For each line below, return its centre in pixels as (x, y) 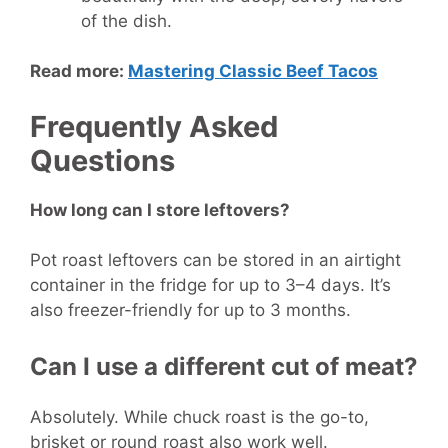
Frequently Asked (154, 126)
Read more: (79, 71)
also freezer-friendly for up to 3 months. (190, 310)
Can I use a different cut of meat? (224, 366)
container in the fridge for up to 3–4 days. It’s (210, 285)
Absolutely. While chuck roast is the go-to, (199, 416)
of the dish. (126, 20)
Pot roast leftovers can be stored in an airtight (215, 260)
